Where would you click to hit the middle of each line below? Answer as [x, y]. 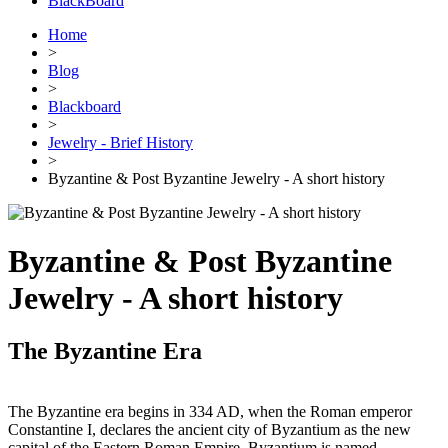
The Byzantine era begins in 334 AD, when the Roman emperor [210, 412]
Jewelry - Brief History [120, 142]
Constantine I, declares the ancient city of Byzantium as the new [209, 430]
